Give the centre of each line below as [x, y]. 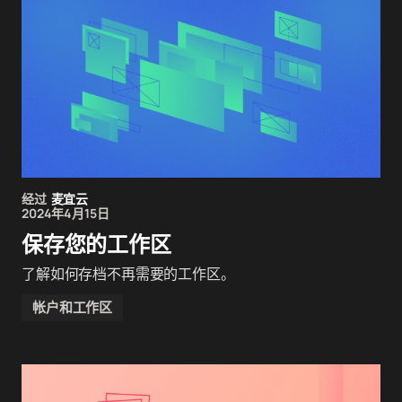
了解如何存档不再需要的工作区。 [128, 274]
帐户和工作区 [73, 307]
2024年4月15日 [66, 213]
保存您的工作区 [96, 244]
